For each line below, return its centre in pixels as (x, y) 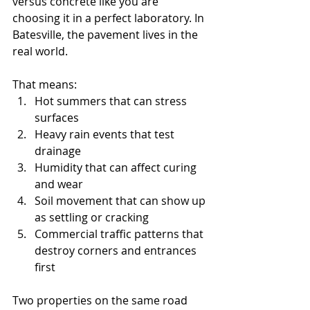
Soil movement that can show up (121, 200)
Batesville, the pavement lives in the (107, 34)
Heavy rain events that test (106, 134)
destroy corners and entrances (117, 250)
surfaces (57, 117)
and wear (59, 184)
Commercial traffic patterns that (120, 234)
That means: (45, 84)
